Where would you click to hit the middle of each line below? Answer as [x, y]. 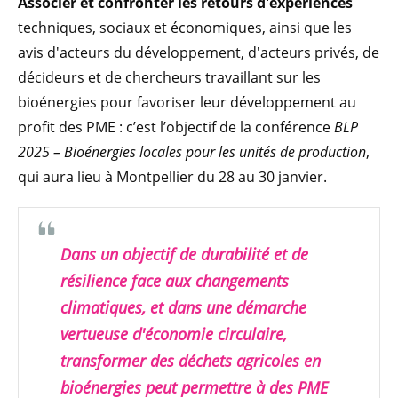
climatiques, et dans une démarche [183, 307]
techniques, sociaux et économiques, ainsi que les [185, 27]
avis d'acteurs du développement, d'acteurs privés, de [199, 52]
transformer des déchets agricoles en [191, 360]
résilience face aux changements [175, 280]
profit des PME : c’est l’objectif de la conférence [176, 127]
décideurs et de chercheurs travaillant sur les [169, 77]
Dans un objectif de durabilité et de [184, 254]
